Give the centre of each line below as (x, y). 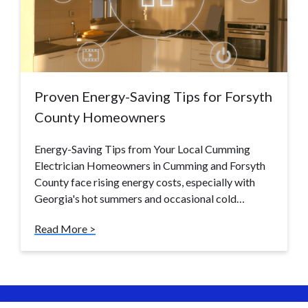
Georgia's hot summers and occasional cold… (140, 199)
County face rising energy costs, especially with (145, 182)
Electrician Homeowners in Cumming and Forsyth (150, 166)
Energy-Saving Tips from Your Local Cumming (142, 149)
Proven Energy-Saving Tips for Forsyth (153, 97)
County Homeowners (100, 117)
